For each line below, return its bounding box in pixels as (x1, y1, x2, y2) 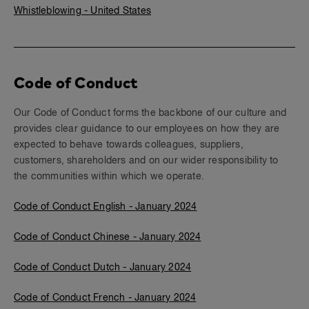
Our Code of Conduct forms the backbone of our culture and (14, 108, 287, 118)
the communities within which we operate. (14, 172, 204, 181)
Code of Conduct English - (14, 202, 136, 212)
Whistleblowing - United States (14, 6, 151, 16)
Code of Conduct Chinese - (14, 232, 140, 242)
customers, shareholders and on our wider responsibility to (14, 156, 279, 166)
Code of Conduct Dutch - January (14, 263, 169, 272)
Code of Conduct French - (14, 293, 134, 303)
